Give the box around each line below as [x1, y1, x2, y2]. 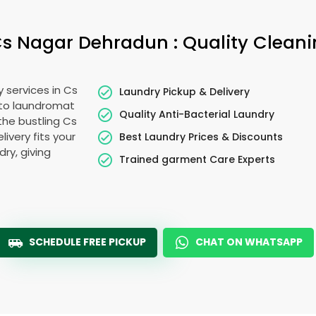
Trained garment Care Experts [119, 152, 276, 166]
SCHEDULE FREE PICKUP [29, 235, 146, 249]
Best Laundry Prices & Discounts [119, 129, 284, 144]
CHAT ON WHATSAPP [195, 235, 303, 249]
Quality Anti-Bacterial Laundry [119, 107, 275, 121]
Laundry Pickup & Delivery [119, 84, 250, 99]
